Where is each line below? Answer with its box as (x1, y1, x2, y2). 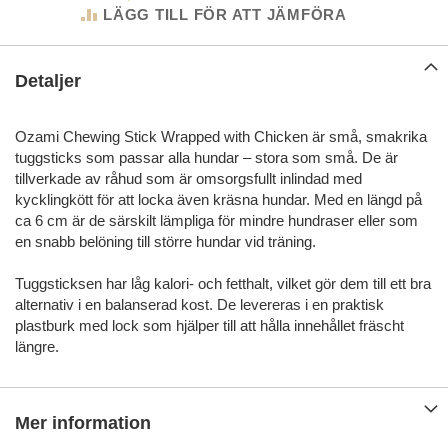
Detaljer (15, 71, 81, 92)
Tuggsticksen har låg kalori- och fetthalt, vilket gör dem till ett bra (15, 275, 431, 293)
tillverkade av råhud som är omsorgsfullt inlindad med (15, 170, 362, 188)
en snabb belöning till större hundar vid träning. (15, 233, 316, 251)
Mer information (15, 413, 151, 434)
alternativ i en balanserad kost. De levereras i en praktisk (15, 296, 384, 314)
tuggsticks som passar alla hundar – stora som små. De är (15, 149, 398, 167)
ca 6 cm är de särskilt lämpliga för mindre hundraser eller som (15, 212, 418, 230)
